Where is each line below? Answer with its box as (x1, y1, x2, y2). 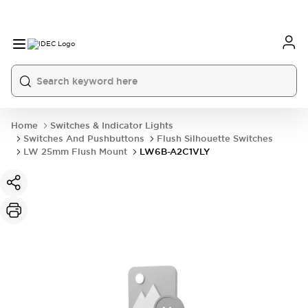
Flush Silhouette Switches (157, 133, 273, 144)
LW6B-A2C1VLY (140, 146, 210, 157)
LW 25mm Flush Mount (23, 146, 127, 157)
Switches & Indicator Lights (50, 120, 173, 131)
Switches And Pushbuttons (23, 133, 144, 144)
